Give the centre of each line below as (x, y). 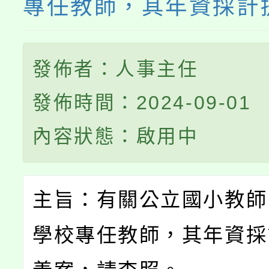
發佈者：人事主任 (116, 69)
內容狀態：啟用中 (116, 136)
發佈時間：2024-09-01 (142, 103)
